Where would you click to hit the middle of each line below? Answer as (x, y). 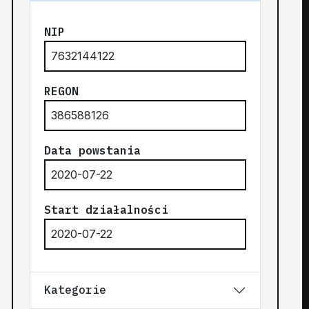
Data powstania (93, 150)
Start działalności (107, 209)
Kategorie (76, 290)
